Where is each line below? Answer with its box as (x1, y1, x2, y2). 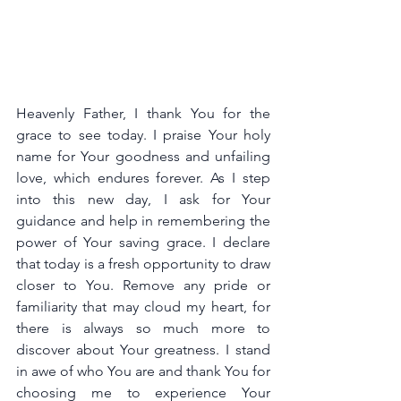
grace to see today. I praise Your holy (16, 126, 270, 143)
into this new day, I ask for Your (16, 191, 270, 208)
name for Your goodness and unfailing (16, 148, 270, 165)
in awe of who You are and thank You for (16, 363, 270, 380)
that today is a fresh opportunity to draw (16, 255, 270, 272)
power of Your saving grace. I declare (16, 234, 270, 251)
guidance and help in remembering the (16, 212, 270, 229)
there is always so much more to (16, 320, 270, 337)
